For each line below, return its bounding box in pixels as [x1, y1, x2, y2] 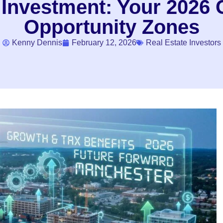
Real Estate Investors [145, 38, 221, 47]
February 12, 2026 [71, 38, 136, 47]
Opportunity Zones [23, 16, 200, 38]
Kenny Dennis [11, 38, 62, 47]
